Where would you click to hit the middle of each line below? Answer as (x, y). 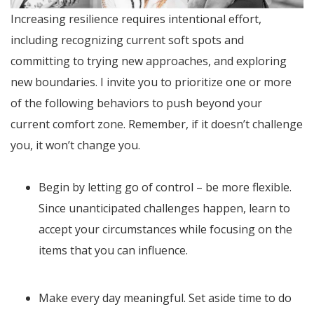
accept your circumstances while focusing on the (165, 230)
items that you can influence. (113, 251)
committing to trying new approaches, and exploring (149, 61)
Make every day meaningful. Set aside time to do (165, 298)
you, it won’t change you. (75, 145)
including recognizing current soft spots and (127, 40)
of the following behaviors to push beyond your (136, 103)
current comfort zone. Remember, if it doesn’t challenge (157, 124)
